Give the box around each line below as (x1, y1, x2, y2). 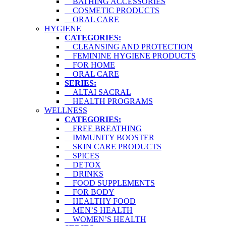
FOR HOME (65, 61, 115, 70)
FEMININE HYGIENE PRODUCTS (65, 51, 196, 61)
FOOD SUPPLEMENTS (65, 179, 155, 188)
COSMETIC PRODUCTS (65, 6, 159, 15)
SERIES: (65, 79, 96, 88)
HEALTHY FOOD (65, 197, 136, 206)
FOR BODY (65, 188, 115, 197)
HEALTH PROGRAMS (65, 97, 153, 106)
